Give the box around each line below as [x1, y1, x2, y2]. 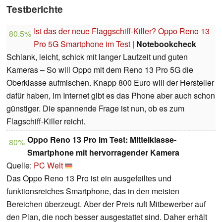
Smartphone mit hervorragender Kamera [27, 147, 179, 159]
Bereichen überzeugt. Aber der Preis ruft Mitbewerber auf [6, 198, 206, 210]
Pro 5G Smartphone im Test [34, 38, 130, 50]
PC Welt [34, 160, 63, 171]
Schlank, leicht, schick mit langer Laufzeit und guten [6, 51, 188, 63]
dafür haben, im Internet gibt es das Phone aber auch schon [6, 90, 215, 102]
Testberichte [6, 2, 63, 16]
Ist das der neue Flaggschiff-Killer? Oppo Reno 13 [34, 25, 210, 37]
